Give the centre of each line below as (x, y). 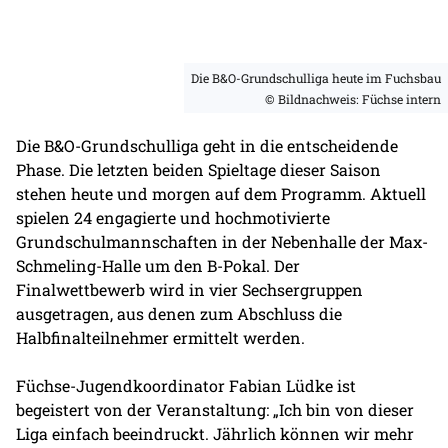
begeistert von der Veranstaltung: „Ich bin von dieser (215, 410)
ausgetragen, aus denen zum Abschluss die (179, 314)
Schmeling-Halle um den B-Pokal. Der (158, 266)
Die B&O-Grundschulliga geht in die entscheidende (207, 146)
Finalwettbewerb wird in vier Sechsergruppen (189, 290)
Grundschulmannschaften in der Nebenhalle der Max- (222, 242)
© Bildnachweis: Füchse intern (352, 98)
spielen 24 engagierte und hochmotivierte (173, 218)
